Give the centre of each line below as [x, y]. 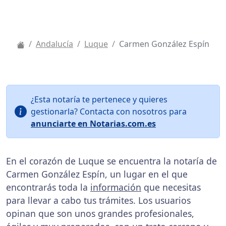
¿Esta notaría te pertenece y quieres [99, 99]
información [116, 187]
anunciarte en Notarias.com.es [93, 124]
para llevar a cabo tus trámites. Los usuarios [98, 200]
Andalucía [54, 44]
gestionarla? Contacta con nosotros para [109, 111]
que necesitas [171, 187]
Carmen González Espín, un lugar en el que [97, 174]
